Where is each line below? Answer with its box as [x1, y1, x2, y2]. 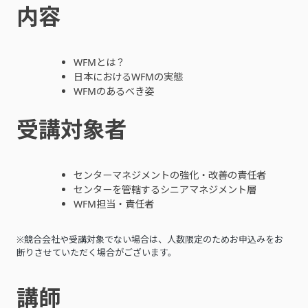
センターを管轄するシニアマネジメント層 [73, 183, 256, 197]
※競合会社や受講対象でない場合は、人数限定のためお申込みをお [16, 233, 283, 246]
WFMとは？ [73, 56, 125, 69]
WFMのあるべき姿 [73, 85, 154, 98]
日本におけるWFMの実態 [73, 70, 183, 84]
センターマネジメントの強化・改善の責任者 [73, 168, 266, 182]
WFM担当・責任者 [73, 197, 154, 211]
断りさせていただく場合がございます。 [16, 246, 177, 259]
